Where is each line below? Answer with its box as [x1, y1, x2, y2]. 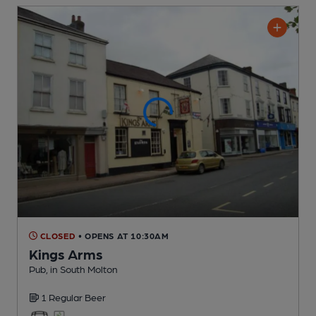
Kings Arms [29, 245, 103, 262]
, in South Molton [46, 262, 118, 274]
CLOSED [37, 230, 76, 241]
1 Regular [41, 291, 85, 303]
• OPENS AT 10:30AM [78, 230, 169, 241]
